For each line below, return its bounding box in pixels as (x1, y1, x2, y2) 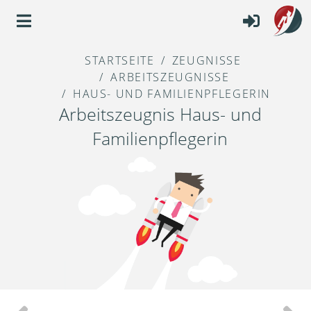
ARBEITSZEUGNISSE (110, 69, 230, 85)
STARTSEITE (85, 53, 155, 69)
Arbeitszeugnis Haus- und (58, 102, 262, 126)
